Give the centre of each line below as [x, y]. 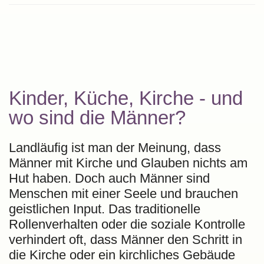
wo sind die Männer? [97, 117]
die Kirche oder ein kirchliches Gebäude [122, 255]
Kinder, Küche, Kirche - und [126, 98]
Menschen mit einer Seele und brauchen [123, 193]
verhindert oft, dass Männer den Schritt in [126, 239]
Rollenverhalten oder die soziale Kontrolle [127, 224]
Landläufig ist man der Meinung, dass [115, 147]
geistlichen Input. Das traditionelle [105, 209]
